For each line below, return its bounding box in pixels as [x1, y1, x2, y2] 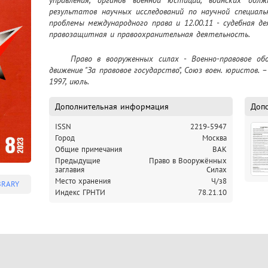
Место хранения [55, 176, 111, 187]
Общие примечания [55, 144, 122, 155]
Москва [202, 133, 227, 144]
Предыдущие [55, 156, 100, 166]
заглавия [55, 165, 84, 175]
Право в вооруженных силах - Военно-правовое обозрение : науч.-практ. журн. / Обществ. [49, 53, 71, 65]
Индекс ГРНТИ [55, 187, 105, 198]
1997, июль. [49, 76, 89, 87]
